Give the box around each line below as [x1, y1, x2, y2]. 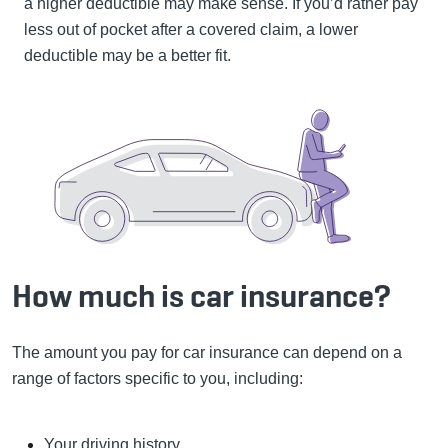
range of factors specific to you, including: [12, 370, 303, 388]
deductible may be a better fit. [24, 46, 231, 64]
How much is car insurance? [12, 275, 391, 318]
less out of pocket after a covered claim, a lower [24, 20, 358, 38]
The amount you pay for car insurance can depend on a [12, 344, 402, 362]
